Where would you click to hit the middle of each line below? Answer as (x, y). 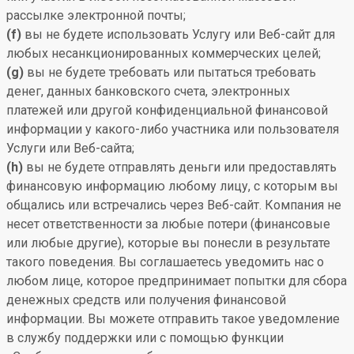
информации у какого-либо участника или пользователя (173, 129)
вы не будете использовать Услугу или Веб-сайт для (178, 34)
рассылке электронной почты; (96, 15)
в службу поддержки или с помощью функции (145, 338)
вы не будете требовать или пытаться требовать (170, 72)
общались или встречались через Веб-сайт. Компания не (174, 205)
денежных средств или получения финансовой (146, 300)
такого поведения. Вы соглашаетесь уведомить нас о (165, 262)
